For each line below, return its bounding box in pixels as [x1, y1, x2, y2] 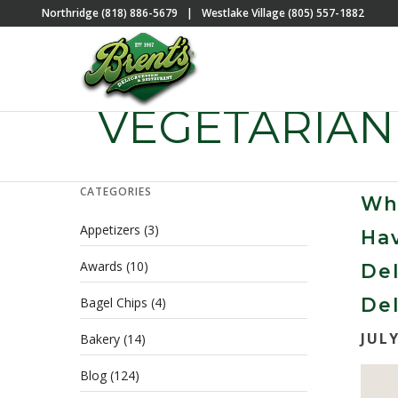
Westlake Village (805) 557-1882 [199, 5, 364, 20]
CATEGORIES [80, 184, 152, 199]
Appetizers [80, 221, 140, 238]
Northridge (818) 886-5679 [42, 5, 180, 20]
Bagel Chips [80, 294, 147, 311]
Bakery [80, 330, 120, 347]
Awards [80, 258, 123, 275]
